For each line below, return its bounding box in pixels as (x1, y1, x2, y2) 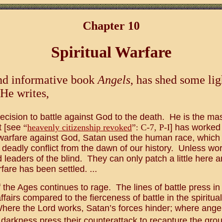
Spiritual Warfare (51, 43, 171, 61)
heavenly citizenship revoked (27, 122, 132, 133)
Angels (98, 73, 130, 87)
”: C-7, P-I (132, 122, 170, 133)
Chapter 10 (82, 19, 140, 32)
